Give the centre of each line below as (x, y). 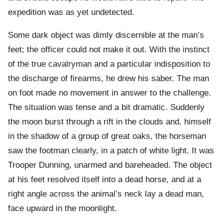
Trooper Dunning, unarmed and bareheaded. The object (110, 165)
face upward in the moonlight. (62, 209)
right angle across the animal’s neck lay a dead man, (106, 194)
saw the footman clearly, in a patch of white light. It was (111, 151)
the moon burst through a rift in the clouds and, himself (110, 122)
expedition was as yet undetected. (71, 12)
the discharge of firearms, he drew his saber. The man (109, 79)
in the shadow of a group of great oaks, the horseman (107, 136)
